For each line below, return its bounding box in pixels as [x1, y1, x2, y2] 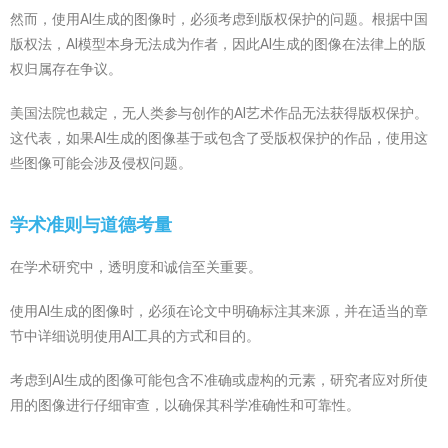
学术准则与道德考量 [10, 213, 172, 235]
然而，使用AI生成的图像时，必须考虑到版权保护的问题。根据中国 [10, 10, 428, 27]
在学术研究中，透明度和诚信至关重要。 [10, 258, 262, 275]
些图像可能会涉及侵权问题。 [10, 154, 192, 171]
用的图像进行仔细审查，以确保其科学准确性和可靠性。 [10, 396, 360, 413]
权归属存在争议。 [10, 60, 122, 77]
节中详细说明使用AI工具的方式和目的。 [10, 327, 260, 344]
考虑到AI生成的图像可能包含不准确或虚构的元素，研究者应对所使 [10, 371, 428, 388]
